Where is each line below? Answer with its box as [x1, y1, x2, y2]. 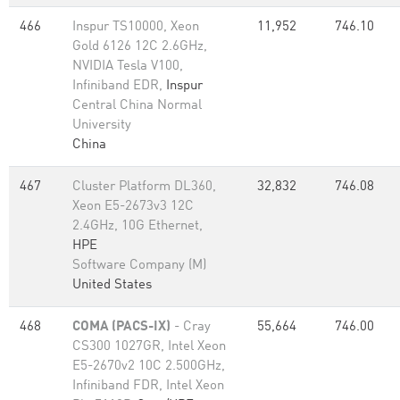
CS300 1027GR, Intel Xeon [72, 340, 226, 354]
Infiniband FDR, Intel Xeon [72, 379, 224, 393]
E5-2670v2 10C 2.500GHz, [72, 360, 225, 373]
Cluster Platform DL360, [72, 180, 216, 194]
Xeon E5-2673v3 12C [72, 200, 194, 213]
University [72, 119, 131, 132]
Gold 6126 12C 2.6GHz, [72, 40, 207, 54]
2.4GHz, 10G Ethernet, [72, 220, 203, 233]
